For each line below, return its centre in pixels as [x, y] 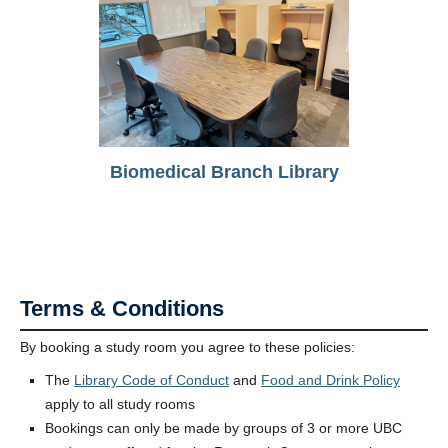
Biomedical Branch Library [224, 172]
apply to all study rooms [120, 404]
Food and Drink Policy [330, 380]
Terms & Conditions [122, 309]
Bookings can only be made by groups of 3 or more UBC [223, 428]
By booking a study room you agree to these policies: [187, 347]
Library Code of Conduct [151, 380]
